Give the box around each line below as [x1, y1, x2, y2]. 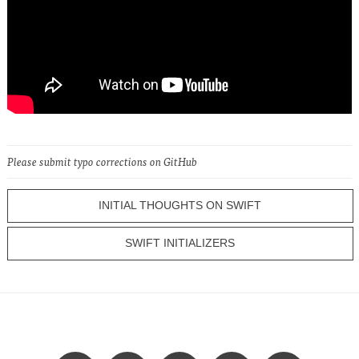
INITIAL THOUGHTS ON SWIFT [99, 200, 262, 212]
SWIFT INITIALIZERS [125, 236, 236, 249]
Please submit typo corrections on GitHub [7, 153, 197, 169]
